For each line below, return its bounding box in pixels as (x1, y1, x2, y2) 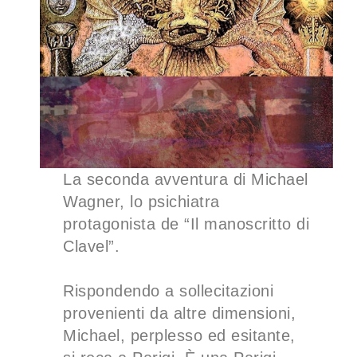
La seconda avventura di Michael (63, 171, 308, 189)
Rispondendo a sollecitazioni (63, 282, 274, 300)
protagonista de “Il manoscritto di (63, 215, 310, 233)
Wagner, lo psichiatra (63, 193, 220, 211)
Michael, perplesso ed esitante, (63, 327, 296, 345)
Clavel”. (63, 237, 120, 256)
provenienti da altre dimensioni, (63, 304, 296, 323)
